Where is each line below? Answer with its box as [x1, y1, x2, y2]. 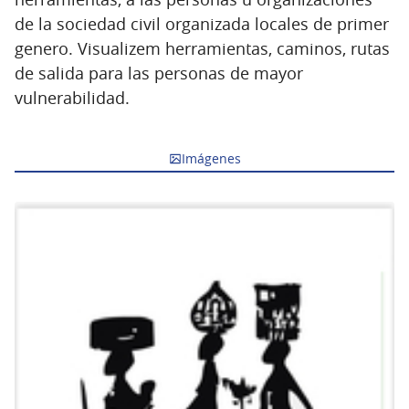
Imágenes [181, 149, 241, 167]
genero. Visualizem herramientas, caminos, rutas [15, 37, 390, 59]
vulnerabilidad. [15, 86, 130, 109]
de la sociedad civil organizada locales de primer [15, 12, 389, 35]
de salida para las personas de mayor [15, 61, 303, 84]
